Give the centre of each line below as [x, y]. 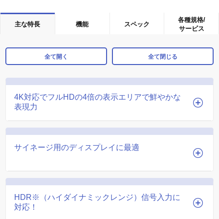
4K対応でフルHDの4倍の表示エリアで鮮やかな [98, 97]
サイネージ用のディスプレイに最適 [77, 147]
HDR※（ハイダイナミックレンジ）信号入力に [98, 197]
